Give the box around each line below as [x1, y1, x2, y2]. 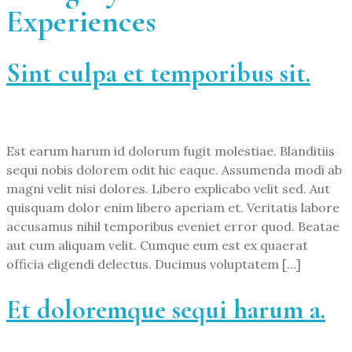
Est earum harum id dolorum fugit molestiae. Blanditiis [6, 143, 335, 159]
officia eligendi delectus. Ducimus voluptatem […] [6, 256, 301, 273]
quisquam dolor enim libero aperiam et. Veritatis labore [6, 200, 339, 216]
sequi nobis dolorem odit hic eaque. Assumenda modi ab [6, 162, 342, 178]
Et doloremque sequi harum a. [6, 294, 325, 327]
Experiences [6, 2, 156, 40]
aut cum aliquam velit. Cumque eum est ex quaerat [6, 237, 308, 254]
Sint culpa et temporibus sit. [6, 57, 310, 90]
